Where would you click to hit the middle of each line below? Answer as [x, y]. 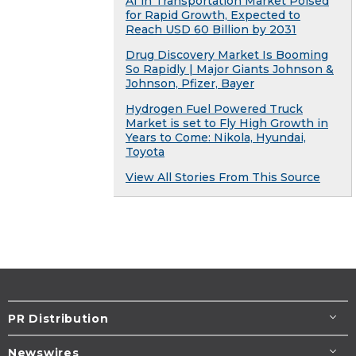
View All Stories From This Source [223, 178]
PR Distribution [58, 319]
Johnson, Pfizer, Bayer [190, 84]
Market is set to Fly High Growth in [227, 124]
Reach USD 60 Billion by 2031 [211, 30]
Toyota [145, 152]
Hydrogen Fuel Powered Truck [214, 109]
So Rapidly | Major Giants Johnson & [230, 70]
